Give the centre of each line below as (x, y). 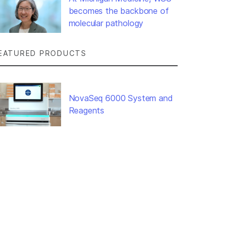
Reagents (87, 111)
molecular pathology (106, 23)
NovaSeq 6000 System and (121, 98)
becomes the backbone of (119, 11)
